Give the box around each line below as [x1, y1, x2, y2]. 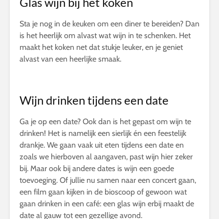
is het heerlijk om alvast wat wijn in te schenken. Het [20, 31, 191, 41]
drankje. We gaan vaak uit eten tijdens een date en [20, 140, 184, 150]
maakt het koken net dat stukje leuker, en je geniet [20, 43, 183, 52]
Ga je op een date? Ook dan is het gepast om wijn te [20, 117, 191, 127]
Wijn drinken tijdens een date [20, 93, 169, 108]
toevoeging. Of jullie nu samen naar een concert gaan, [20, 175, 196, 185]
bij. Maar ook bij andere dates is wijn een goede [20, 164, 174, 174]
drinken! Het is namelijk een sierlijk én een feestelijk [20, 129, 186, 138]
